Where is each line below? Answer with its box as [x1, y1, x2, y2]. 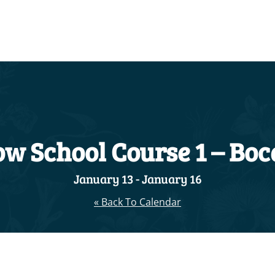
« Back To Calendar [94, 195, 181, 209]
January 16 [141, 170, 202, 187]
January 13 [73, 170, 133, 187]
